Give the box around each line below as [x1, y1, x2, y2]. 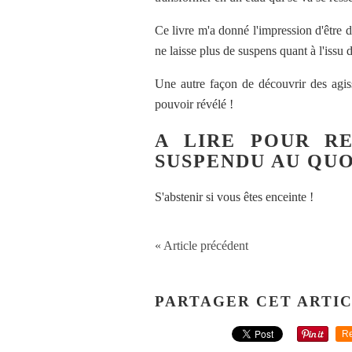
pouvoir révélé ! [155, 97, 233, 111]
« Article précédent [155, 238, 248, 252]
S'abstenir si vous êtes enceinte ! [155, 189, 313, 203]
